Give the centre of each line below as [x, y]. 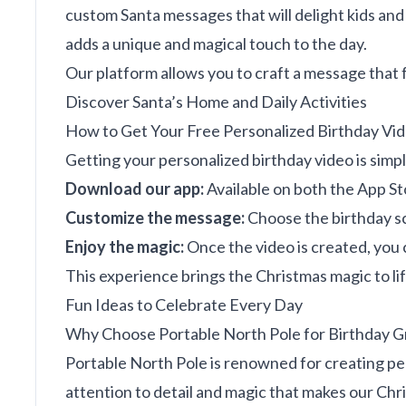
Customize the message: [155, 217]
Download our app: [135, 188]
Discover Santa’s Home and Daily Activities [216, 101]
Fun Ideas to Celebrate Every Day [184, 304]
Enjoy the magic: [125, 246]
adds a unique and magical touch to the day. [216, 43]
